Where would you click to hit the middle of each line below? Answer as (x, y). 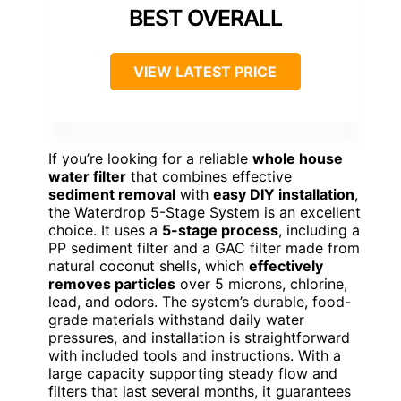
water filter (87, 177)
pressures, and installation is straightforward (199, 338)
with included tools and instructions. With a (195, 356)
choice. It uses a (105, 230)
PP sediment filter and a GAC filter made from (204, 248)
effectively (286, 266)
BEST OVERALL (205, 18)
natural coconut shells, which (149, 266)
